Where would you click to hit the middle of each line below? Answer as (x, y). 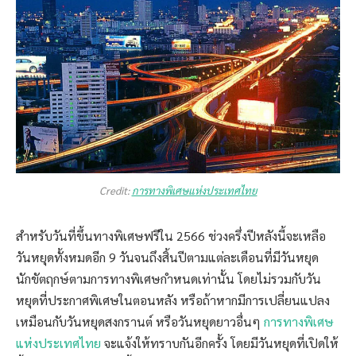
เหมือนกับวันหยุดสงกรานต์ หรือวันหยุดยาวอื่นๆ (140, 322)
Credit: (115, 191)
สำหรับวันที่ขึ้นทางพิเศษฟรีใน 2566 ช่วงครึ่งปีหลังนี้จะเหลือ (171, 236)
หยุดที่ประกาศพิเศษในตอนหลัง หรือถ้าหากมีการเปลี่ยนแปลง (173, 300)
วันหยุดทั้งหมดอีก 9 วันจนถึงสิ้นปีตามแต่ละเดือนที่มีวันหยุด (167, 257)
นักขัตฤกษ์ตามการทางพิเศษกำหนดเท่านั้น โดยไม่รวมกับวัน (168, 279)
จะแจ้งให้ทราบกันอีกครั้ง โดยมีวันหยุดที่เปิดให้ (220, 343)
